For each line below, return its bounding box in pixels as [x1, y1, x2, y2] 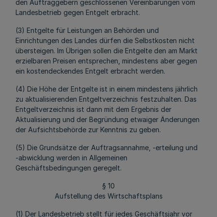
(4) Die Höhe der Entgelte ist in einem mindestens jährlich [15, 85, 198, 93]
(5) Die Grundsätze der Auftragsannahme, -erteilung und [15, 143, 198, 152]
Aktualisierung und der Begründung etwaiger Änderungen [15, 115, 200, 124]
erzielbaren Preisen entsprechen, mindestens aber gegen [15, 57, 197, 65]
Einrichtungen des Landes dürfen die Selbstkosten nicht [15, 36, 195, 45]
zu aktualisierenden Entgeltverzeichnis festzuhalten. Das [15, 95, 197, 103]
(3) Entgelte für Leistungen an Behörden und [15, 26, 159, 34]
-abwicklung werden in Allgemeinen [15, 154, 127, 162]
